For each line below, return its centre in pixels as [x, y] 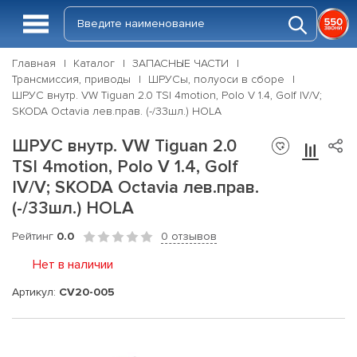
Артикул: [35, 292]
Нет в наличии [73, 265]
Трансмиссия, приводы [71, 79]
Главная [34, 63]
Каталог [94, 63]
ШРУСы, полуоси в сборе [216, 79]
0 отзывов [189, 236]
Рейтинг [34, 236]
